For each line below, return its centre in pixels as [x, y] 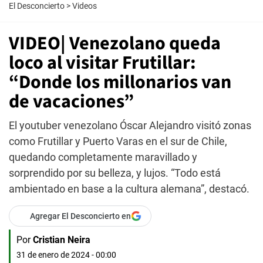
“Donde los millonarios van [120, 82]
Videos [85, 6]
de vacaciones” [71, 102]
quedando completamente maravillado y [103, 157]
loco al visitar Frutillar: [102, 63]
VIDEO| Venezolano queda [115, 43]
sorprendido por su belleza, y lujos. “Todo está [115, 173]
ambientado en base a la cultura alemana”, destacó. [129, 189]
